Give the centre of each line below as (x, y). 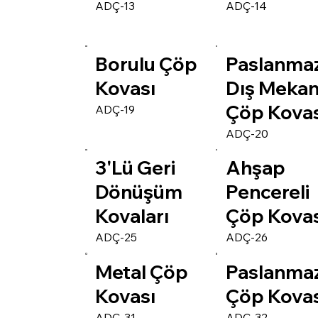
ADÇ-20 (247, 133)
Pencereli (268, 192)
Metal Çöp (142, 272)
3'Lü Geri (136, 168)
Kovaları (132, 216)
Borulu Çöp (147, 64)
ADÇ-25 (116, 237)
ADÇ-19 (115, 109)
